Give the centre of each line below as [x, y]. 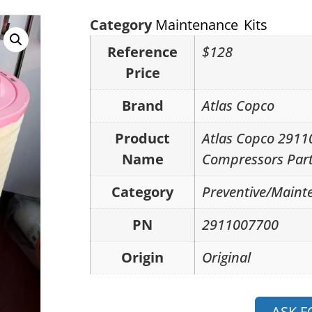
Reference [143, 52]
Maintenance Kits [211, 24]
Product [143, 138]
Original [227, 257]
